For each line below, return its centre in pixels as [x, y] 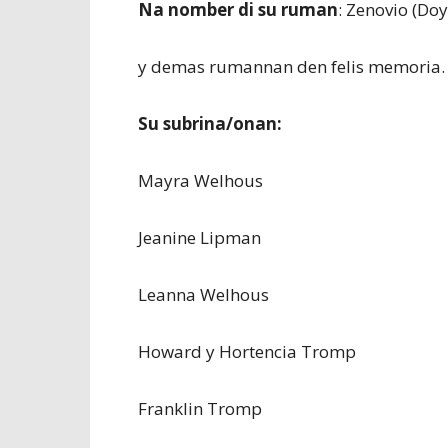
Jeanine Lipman [199, 237]
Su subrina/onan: [210, 123]
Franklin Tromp [200, 408]
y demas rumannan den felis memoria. [291, 66]
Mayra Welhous [200, 180]
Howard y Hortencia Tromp [247, 351]
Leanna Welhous [203, 294]
